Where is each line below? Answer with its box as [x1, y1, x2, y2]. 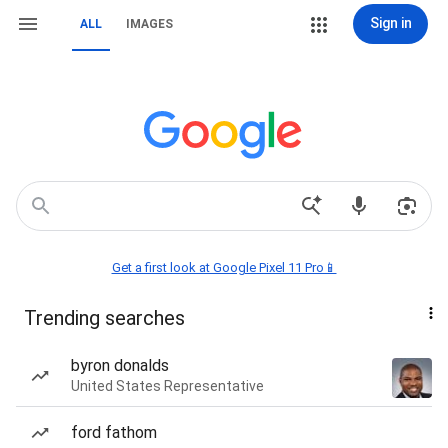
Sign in [369, 15, 412, 31]
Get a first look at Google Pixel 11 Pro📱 [111, 260, 337, 275]
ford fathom [71, 423, 157, 442]
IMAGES [126, 17, 173, 31]
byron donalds [71, 356, 169, 375]
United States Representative [71, 378, 264, 394]
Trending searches [24, 306, 185, 330]
